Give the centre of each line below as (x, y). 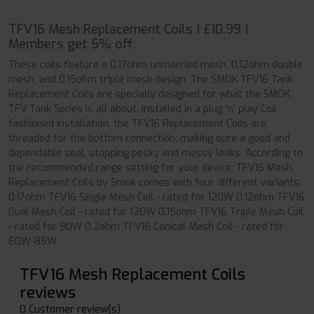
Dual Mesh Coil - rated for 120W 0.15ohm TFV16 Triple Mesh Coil (156, 212)
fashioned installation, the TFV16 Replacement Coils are (137, 124)
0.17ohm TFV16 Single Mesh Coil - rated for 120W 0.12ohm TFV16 (157, 198)
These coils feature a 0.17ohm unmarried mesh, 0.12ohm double (156, 65)
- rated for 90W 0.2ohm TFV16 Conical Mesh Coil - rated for (146, 227)
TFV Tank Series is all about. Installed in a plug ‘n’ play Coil (143, 109)
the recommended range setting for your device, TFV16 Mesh (150, 168)
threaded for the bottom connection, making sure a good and (149, 139)
